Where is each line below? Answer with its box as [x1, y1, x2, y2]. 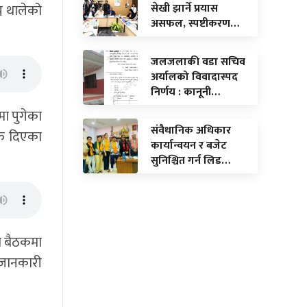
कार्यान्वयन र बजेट [151, 136, 227, 155]
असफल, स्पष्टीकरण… [151, 14, 239, 33]
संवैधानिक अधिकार [151, 121, 231, 140]
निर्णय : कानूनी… [151, 82, 220, 101]
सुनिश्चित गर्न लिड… [151, 151, 230, 170]
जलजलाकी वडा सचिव [151, 52, 245, 71]
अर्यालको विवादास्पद [151, 67, 238, 86]
